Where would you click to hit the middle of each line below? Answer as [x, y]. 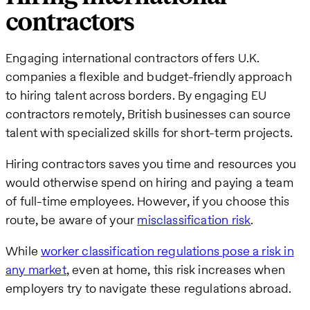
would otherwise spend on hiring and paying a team [149, 182]
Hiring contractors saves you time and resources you [151, 163]
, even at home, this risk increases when [176, 269]
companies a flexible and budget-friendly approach [149, 76]
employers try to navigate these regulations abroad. [149, 288]
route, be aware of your [72, 219]
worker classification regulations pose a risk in [167, 250]
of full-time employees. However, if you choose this [148, 201]
